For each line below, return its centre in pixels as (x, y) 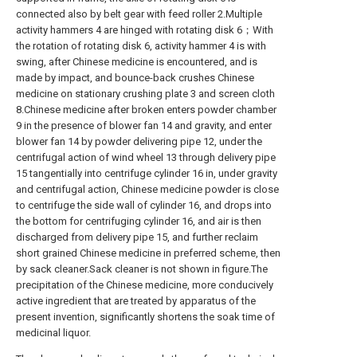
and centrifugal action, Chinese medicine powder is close (147, 189)
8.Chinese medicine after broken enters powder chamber (146, 110)
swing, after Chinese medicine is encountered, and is (137, 62)
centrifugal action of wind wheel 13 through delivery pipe (146, 157)
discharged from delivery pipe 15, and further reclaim (137, 237)
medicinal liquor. (53, 333)
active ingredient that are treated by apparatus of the (136, 301)
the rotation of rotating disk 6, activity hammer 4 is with (141, 46)
